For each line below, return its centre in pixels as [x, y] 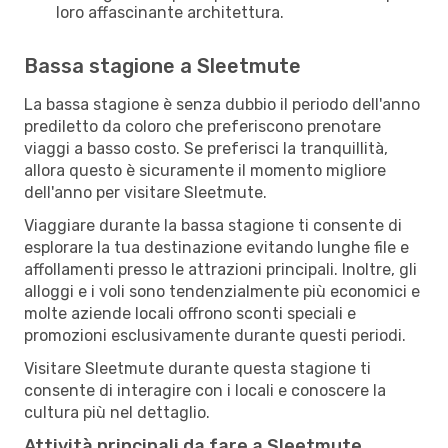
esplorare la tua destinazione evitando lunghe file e [216, 247]
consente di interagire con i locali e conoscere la [205, 390]
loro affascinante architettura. [170, 12]
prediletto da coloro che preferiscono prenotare [202, 126]
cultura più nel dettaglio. [117, 412]
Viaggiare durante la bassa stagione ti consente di [213, 225]
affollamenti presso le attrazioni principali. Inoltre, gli [220, 269]
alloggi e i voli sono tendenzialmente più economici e [222, 291]
